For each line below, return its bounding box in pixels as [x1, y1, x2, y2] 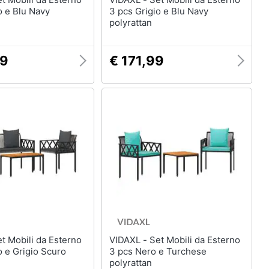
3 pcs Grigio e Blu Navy [109, 5, 208, 17]
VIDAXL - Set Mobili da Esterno [109, 234, 150, 246]
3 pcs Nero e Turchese [109, 246, 207, 257]
